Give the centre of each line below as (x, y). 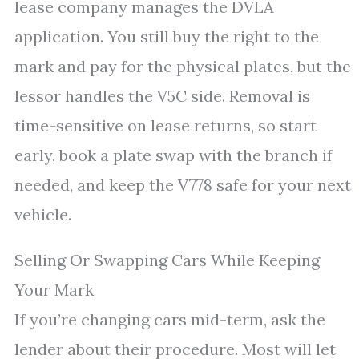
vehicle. (43, 214)
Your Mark (54, 290)
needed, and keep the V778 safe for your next (183, 185)
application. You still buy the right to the (167, 36)
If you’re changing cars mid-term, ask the (170, 319)
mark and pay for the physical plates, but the (183, 66)
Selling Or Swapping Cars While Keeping (167, 260)
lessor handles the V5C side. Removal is (162, 96)
